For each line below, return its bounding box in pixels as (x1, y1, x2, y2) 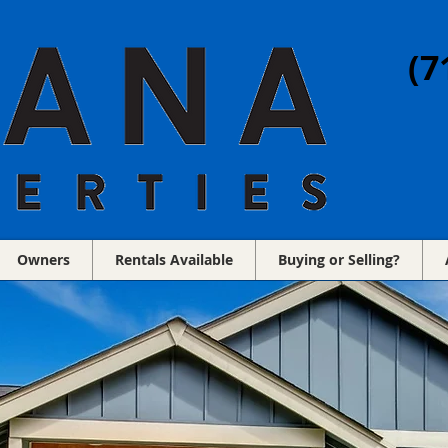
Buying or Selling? (278, 250, 400, 269)
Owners (17, 250, 70, 269)
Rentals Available (115, 250, 233, 269)
